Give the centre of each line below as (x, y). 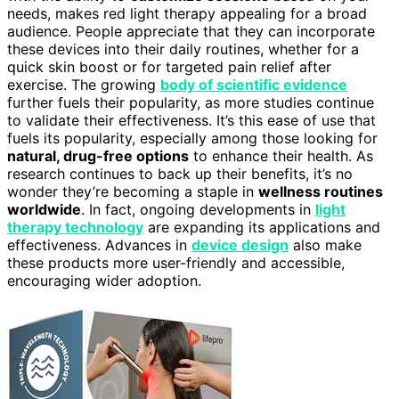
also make (325, 244)
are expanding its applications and (262, 227)
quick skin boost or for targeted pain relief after (169, 66)
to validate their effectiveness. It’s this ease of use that (191, 120)
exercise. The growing (84, 84)
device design (240, 244)
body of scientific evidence (254, 84)
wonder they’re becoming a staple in (133, 191)
